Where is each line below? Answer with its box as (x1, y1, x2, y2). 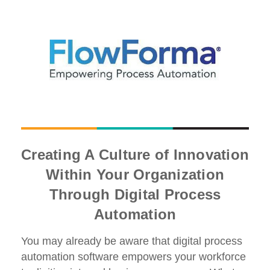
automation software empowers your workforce (21, 251, 246, 263)
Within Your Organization (46, 166, 224, 183)
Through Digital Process (49, 186, 221, 203)
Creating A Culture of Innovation (21, 146, 249, 163)
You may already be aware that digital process (21, 235, 242, 248)
